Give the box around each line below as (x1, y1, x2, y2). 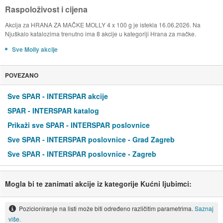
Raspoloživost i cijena (4, 3, 88, 15)
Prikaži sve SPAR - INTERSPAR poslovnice (7, 120, 150, 130)
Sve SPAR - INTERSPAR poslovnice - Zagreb (7, 148, 156, 159)
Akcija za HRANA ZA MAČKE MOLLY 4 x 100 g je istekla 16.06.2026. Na (4, 20, 201, 29)
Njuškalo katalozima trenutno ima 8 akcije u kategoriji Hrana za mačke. (4, 29, 196, 38)
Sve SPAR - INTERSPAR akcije (7, 91, 108, 102)
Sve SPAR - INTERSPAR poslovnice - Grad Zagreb (7, 134, 175, 145)
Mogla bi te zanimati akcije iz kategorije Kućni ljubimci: (5, 178, 192, 189)
